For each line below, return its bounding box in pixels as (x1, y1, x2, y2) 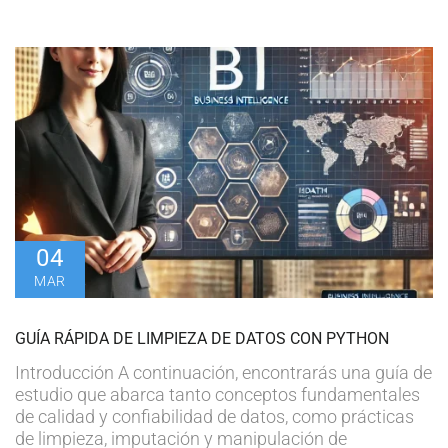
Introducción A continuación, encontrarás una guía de (15, 361, 432, 383)
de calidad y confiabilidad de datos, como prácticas (15, 405, 414, 427)
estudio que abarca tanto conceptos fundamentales (15, 383, 420, 405)
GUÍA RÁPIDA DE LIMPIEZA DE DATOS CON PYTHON (15, 328, 389, 348)
